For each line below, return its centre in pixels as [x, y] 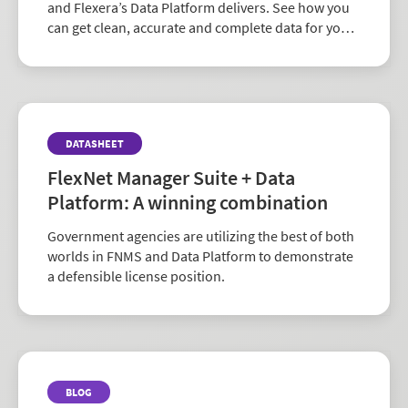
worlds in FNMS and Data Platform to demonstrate [200, 255]
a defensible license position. [136, 275]
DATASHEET [95, 143]
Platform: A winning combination [188, 202]
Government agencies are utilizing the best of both [201, 235]
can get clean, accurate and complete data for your [201, 27]
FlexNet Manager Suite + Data [171, 177]
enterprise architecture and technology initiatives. [199, 47]
